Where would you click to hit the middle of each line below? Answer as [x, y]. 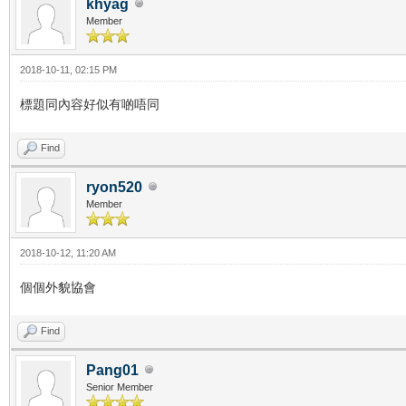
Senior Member [120, 387]
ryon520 [114, 187]
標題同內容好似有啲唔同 [90, 104]
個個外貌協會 [58, 287]
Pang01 [112, 370]
